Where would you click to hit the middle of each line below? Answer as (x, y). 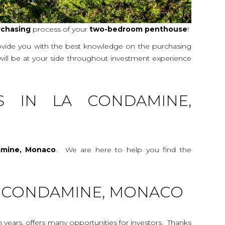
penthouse (166, 29)
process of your (59, 29)
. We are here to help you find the (124, 149)
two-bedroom (115, 29)
